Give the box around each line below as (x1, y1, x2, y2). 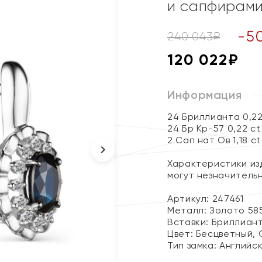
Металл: (167, 205, 210, 216)
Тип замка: (167, 240, 220, 251)
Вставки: (167, 216, 212, 227)
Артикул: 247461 (167, 193, 244, 204)
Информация (167, 88, 242, 102)
